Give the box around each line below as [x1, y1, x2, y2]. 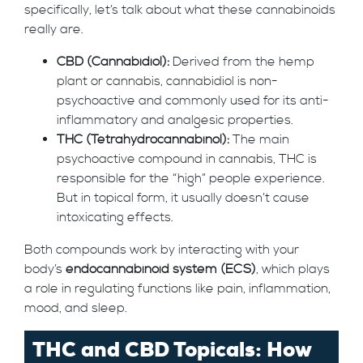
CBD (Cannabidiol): [57, 53, 169, 70]
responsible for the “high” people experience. [57, 170, 325, 186]
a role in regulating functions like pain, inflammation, [24, 280, 331, 297]
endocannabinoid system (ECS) [66, 261, 256, 277]
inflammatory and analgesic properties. [57, 112, 293, 128]
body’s [24, 261, 66, 277]
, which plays [256, 261, 330, 277]
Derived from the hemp [169, 53, 314, 70]
